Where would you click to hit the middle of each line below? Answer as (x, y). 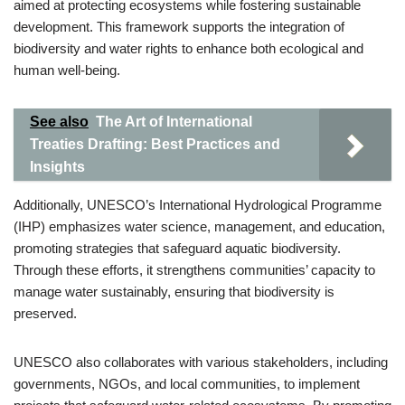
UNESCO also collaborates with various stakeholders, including (201, 362)
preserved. (45, 313)
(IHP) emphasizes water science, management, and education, (199, 226)
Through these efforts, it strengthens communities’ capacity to (194, 270)
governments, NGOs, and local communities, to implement (187, 384)
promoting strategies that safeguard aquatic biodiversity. (177, 248)
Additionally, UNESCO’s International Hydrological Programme (198, 205)
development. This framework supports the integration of (179, 27)
